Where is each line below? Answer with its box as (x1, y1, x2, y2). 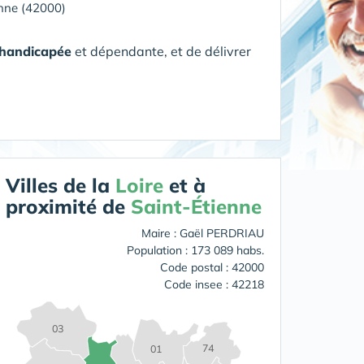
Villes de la (6, 173, 115, 197)
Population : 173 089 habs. (127, 243, 264, 258)
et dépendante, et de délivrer (71, 43, 251, 59)
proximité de (6, 194, 131, 219)
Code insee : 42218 (164, 277, 264, 292)
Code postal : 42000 (160, 260, 264, 275)
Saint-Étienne (131, 194, 262, 219)
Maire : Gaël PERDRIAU (141, 226, 264, 240)
